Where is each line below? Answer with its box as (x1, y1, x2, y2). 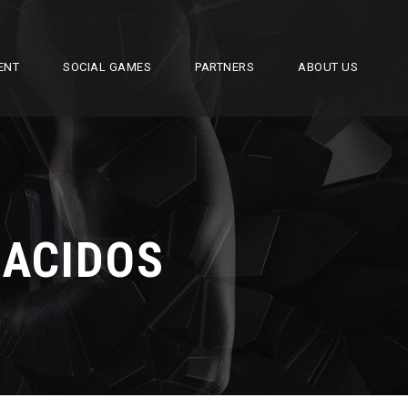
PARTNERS (195, 60, 254, 74)
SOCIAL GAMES (63, 60, 151, 74)
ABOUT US (298, 60, 358, 74)
